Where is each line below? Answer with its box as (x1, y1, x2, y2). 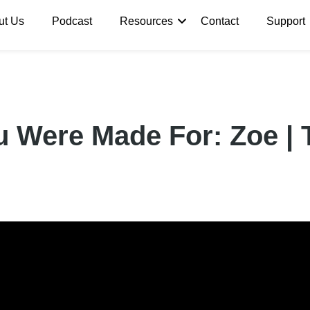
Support (266, 15, 306, 28)
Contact (201, 15, 239, 28)
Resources (120, 15, 174, 28)
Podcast (52, 15, 93, 28)
